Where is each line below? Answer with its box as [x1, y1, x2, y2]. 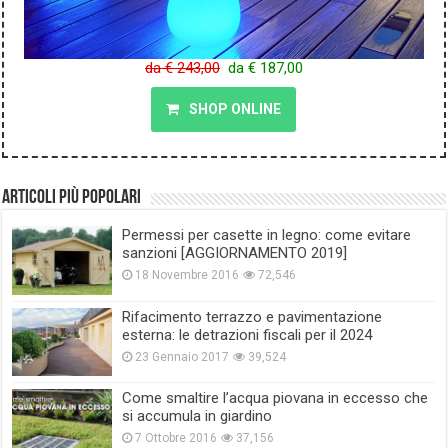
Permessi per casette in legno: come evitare [122, 226, 412, 245]
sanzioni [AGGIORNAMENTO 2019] [122, 244, 348, 263]
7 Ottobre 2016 [135, 430, 218, 445]
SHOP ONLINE [189, 101, 282, 118]
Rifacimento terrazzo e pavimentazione [122, 307, 383, 326]
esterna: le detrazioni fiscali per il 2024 [122, 325, 373, 344]
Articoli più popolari [2, 188, 142, 209]
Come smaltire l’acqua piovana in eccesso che [122, 388, 429, 407]
